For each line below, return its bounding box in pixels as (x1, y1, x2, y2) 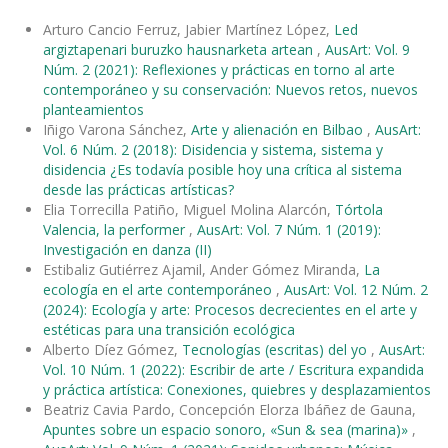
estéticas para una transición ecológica (43, 319, 295, 339)
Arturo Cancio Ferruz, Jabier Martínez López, (43, 19, 334, 39)
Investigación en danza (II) (43, 239, 212, 259)
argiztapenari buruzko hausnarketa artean (43, 39, 317, 59)
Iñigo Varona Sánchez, (43, 119, 191, 139)
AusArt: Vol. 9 (325, 39, 410, 59)
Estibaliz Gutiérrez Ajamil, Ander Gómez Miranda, (43, 259, 364, 279)
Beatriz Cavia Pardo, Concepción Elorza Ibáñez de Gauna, (43, 399, 416, 419)
